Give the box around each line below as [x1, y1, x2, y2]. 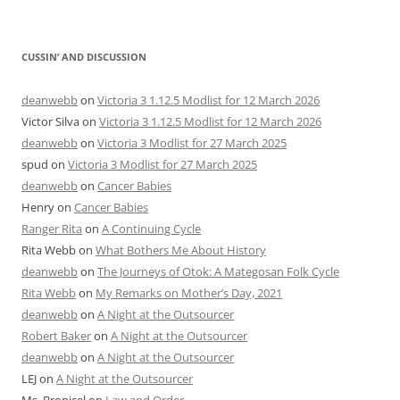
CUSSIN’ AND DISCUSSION [21, 50, 146, 63]
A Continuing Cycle [102, 221, 201, 237]
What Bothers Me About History [96, 242, 266, 258]
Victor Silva [21, 113, 79, 129]
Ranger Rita [21, 221, 82, 237]
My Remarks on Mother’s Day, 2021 [96, 285, 282, 301]
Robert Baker [21, 328, 91, 344]
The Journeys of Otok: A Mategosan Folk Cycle [97, 263, 339, 279]
